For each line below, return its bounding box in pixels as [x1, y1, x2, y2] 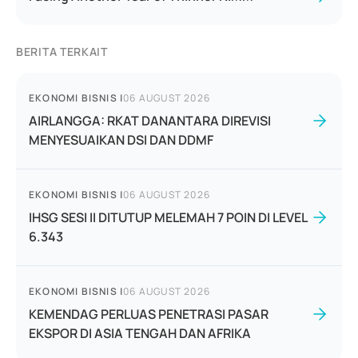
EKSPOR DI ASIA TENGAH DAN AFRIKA [29, 324, 251, 342]
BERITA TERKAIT [16, 44, 108, 59]
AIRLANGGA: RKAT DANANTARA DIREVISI [29, 112, 271, 129]
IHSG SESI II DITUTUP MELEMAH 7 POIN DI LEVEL [29, 209, 307, 226]
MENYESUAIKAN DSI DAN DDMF [29, 131, 213, 149]
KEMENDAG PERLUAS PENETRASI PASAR [29, 305, 268, 323]
